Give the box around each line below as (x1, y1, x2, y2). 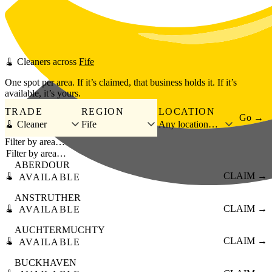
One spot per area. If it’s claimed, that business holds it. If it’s (5, 77, 237, 88)
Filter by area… (5, 137, 65, 148)
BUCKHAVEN (15, 257, 76, 268)
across (50, 56, 79, 67)
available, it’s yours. (5, 88, 81, 99)
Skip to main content (4, 4, 83, 15)
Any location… (158, 118, 218, 129)
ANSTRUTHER (15, 192, 81, 203)
